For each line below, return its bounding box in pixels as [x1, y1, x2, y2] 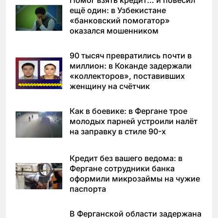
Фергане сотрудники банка [70, 163, 175, 173]
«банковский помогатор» [70, 15, 170, 25]
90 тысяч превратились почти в [70, 50, 192, 60]
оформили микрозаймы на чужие [70, 173, 200, 183]
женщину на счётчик [70, 81, 150, 91]
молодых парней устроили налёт [70, 116, 198, 126]
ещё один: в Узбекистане [70, 5, 166, 15]
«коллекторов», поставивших [70, 71, 185, 81]
